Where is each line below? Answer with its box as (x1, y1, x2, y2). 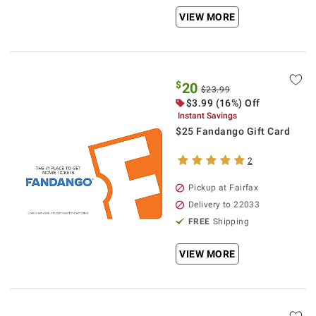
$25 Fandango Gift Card (176, 126, 290, 137)
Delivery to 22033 (188, 200, 260, 209)
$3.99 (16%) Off (186, 97, 260, 109)
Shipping (212, 217, 250, 226)
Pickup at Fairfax (188, 183, 259, 193)
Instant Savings (178, 111, 238, 121)
